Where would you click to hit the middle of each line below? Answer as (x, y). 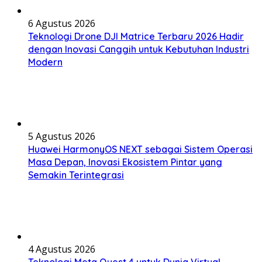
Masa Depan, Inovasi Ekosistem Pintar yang (125, 162)
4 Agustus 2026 (62, 249)
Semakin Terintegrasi (76, 175)
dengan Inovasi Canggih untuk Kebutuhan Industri (139, 49)
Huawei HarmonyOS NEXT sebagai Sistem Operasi (140, 149)
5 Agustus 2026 (62, 136)
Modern (45, 62)
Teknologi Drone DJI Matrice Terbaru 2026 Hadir (136, 36)
